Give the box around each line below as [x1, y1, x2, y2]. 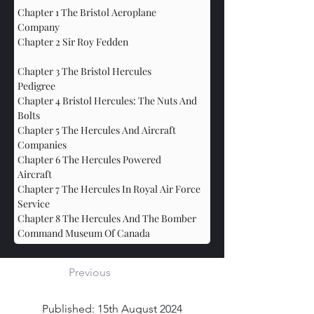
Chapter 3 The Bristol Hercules [18, 64, 153, 78]
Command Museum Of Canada [18, 226, 150, 240]
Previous [69, 265, 111, 279]
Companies [67, 137, 158, 151]
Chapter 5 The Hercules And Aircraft [18, 123, 178, 137]
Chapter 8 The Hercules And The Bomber [18, 211, 198, 225]
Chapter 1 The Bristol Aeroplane [18, 5, 158, 19]
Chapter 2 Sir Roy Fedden [18, 34, 128, 48]
